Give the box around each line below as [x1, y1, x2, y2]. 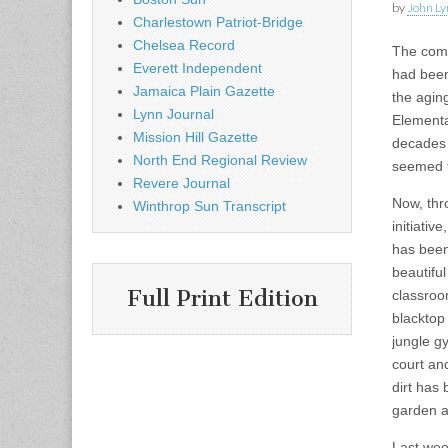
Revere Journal [133, 175, 230, 191]
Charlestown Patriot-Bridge [133, 14, 303, 30]
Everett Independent [133, 60, 262, 76]
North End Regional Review [133, 152, 307, 168]
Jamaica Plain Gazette [133, 83, 275, 99]
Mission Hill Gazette [133, 129, 258, 145]
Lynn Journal [133, 106, 214, 122]
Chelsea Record [133, 37, 235, 53]
